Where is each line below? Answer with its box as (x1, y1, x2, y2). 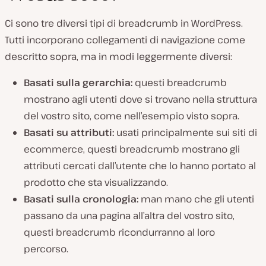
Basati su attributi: (24, 125, 114, 139)
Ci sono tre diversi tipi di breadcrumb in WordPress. (5, 16, 243, 30)
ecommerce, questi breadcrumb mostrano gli (24, 142, 240, 156)
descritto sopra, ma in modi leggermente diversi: (5, 49, 232, 63)
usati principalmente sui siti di (114, 125, 257, 139)
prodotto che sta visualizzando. (24, 175, 168, 189)
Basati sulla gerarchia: (24, 75, 132, 89)
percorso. (24, 242, 68, 255)
